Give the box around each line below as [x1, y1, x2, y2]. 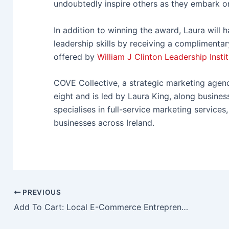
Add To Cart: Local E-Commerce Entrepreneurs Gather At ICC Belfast [181, 202, 188, 213]
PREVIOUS [20, 188, 61, 197]
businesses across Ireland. [54, 118, 157, 128]
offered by [54, 51, 97, 62]
